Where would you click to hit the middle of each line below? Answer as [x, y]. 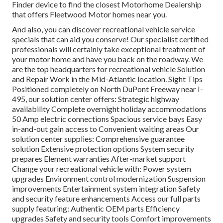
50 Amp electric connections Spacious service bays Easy [107, 118]
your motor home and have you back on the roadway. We [108, 59]
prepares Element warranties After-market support [99, 158]
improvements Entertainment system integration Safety [106, 188]
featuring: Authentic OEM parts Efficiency [107, 208]
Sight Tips [185, 79]
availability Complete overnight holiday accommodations [109, 109]
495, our [27, 99]
